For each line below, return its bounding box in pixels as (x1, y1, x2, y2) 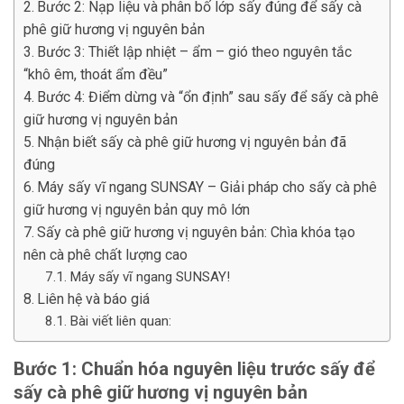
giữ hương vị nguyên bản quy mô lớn (23, 201, 250, 219)
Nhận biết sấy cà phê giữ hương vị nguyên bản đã (37, 133, 347, 151)
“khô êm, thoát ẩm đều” (23, 66, 168, 84)
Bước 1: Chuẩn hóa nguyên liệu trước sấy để (14, 358, 375, 381)
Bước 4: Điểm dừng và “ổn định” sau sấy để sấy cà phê (37, 88, 380, 106)
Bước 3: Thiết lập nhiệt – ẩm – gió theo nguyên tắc (37, 43, 353, 61)
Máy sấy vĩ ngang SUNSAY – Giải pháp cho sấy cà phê (37, 179, 378, 197)
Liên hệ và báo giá (37, 290, 151, 308)
